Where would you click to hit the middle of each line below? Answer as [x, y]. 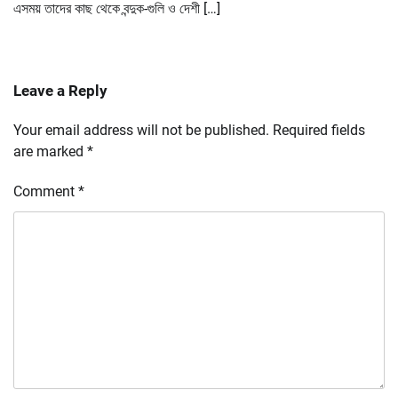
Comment [46, 192]
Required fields [319, 131]
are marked [50, 152]
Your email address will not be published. [141, 131]
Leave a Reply [60, 91]
